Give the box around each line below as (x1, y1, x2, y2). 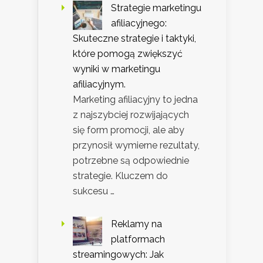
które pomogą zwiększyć (73, 48, 183, 59)
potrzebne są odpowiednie (73, 154, 189, 166)
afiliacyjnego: (111, 17, 167, 29)
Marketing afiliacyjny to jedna (73, 93, 198, 105)
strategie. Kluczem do (73, 170, 168, 181)
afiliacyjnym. (73, 78, 126, 90)
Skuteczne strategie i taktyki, (73, 32, 196, 44)
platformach (111, 233, 165, 245)
